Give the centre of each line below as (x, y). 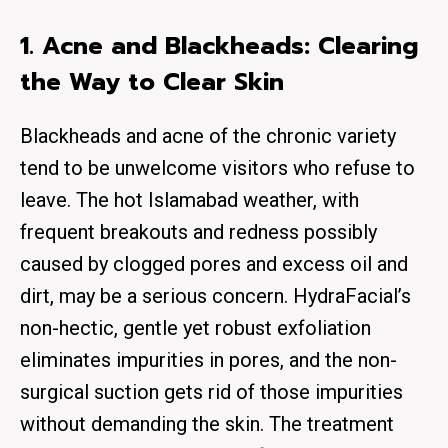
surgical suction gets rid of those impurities (211, 392)
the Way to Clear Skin (152, 82)
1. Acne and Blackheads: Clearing (219, 46)
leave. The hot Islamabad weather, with (189, 200)
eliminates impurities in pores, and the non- (208, 360)
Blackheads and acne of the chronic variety (208, 136)
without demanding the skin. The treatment (207, 424)
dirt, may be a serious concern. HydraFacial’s (215, 296)
